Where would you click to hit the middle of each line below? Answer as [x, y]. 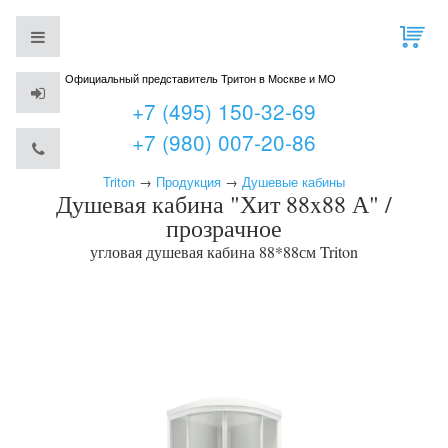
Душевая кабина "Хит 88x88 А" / [224, 204]
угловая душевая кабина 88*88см [205, 251]
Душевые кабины [293, 182]
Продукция [188, 182]
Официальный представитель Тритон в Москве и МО [200, 78]
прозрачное [224, 228]
